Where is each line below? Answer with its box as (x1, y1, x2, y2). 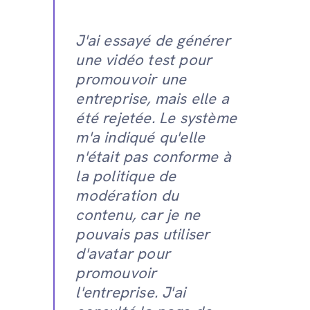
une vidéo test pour (75, 49, 212, 70)
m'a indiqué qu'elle (75, 127, 206, 147)
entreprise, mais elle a (75, 88, 229, 109)
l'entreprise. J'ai (75, 282, 185, 302)
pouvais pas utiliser (75, 224, 210, 244)
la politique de (75, 165, 176, 186)
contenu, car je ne (75, 204, 200, 225)
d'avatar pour (75, 243, 170, 264)
